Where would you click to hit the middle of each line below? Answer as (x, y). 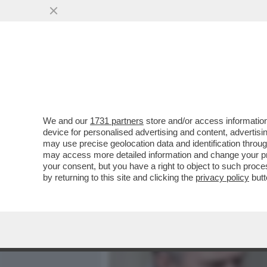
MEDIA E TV (178, 76)
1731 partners (117, 121)
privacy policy (222, 177)
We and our (66, 121)
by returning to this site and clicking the (119, 177)
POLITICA (239, 76)
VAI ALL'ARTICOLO (169, 161)
